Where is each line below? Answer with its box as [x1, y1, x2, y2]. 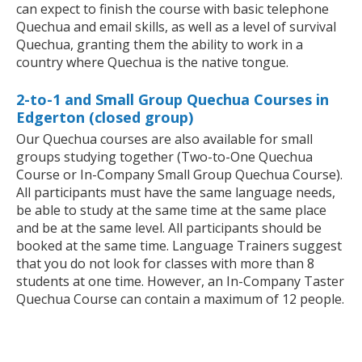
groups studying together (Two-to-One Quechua [16, 147, 313, 166]
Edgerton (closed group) [16, 107, 193, 127]
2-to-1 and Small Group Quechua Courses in [16, 89, 329, 109]
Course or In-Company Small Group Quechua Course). [16, 165, 343, 183]
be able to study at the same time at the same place [16, 200, 326, 219]
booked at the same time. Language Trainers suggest [16, 236, 342, 255]
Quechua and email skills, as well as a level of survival [16, 17, 336, 36]
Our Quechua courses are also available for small [16, 129, 313, 148]
